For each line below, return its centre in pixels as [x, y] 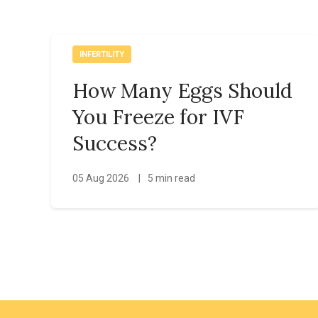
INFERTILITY [102, 54]
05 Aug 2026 [102, 178]
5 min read [171, 178]
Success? [115, 143]
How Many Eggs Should [182, 90]
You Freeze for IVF [158, 116]
